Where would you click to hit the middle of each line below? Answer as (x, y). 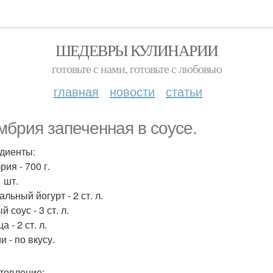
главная (76, 91)
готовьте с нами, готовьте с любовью (136, 69)
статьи (184, 91)
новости (132, 91)
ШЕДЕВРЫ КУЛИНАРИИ (136, 50)
